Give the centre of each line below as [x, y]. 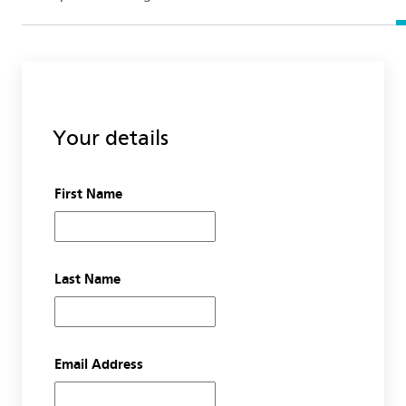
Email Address [98, 365]
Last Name [87, 280]
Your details [111, 138]
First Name [88, 193]
